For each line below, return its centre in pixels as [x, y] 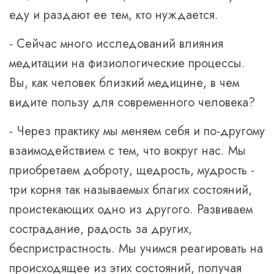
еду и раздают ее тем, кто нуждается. [114, 15]
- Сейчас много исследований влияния [116, 44]
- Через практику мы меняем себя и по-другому [137, 131]
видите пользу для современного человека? [132, 102]
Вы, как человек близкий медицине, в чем [124, 83]
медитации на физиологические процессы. [127, 63]
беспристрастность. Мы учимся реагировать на [136, 249]
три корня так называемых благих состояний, [131, 190]
